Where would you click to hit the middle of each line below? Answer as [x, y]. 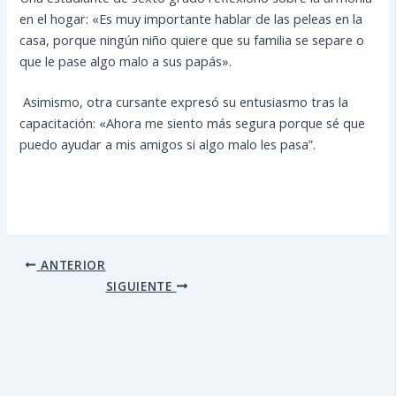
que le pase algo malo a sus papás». [126, 61]
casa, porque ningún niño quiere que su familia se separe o [192, 40]
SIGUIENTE [141, 286]
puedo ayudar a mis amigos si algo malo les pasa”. [168, 144]
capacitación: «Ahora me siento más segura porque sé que [193, 123]
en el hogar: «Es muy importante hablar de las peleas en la [191, 19]
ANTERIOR [71, 264]
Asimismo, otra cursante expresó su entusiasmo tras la [184, 102]
